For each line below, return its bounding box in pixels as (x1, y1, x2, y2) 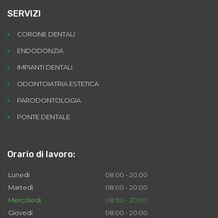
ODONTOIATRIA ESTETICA (17, 80, 99, 88)
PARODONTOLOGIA (17, 96, 81, 105)
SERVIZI (7, 8, 41, 19)
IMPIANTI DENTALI (17, 63, 73, 72)
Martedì (8, 183, 33, 192)
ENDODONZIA (17, 47, 63, 55)
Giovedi (8, 209, 33, 217)
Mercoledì (8, 196, 41, 204)
